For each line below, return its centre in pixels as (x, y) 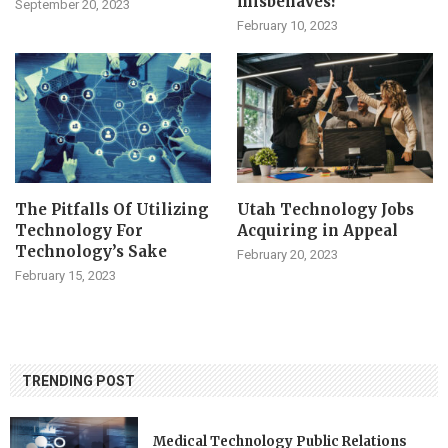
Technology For (79, 231)
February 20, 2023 (287, 255)
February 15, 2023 (65, 276)
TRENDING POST (78, 381)
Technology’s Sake (91, 252)
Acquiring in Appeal (317, 231)
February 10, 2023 (287, 25)
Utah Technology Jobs (325, 210)
